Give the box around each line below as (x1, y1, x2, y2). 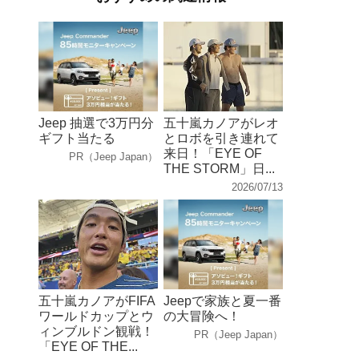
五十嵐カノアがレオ (163, 115, 279, 130)
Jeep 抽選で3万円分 (38, 115, 155, 130)
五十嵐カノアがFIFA (38, 293, 156, 308)
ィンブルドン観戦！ (38, 324, 155, 338)
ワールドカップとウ (38, 309, 155, 323)
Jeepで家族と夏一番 (163, 293, 281, 308)
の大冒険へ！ (163, 309, 240, 323)
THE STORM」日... (163, 161, 275, 175)
